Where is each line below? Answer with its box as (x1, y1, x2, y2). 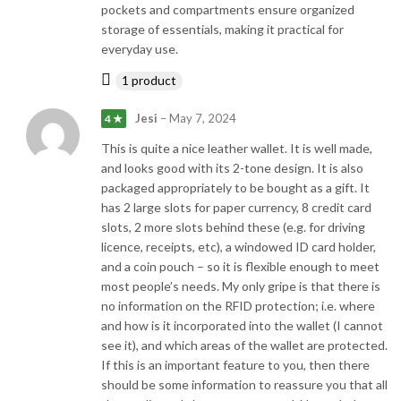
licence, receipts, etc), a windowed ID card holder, (101, 239, 376, 255)
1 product (122, 73, 176, 89)
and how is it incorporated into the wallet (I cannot (101, 318, 383, 334)
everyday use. (101, 41, 178, 57)
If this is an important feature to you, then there (101, 357, 370, 373)
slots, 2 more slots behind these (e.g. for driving (101, 219, 365, 235)
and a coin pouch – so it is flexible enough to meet (101, 259, 380, 275)
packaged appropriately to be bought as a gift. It (101, 180, 370, 196)
